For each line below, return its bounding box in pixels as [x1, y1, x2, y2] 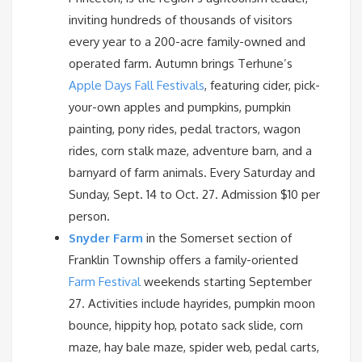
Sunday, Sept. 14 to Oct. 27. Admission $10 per [69, 187, 320, 202]
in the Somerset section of [143, 230, 292, 246]
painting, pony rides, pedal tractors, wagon [69, 121, 301, 137]
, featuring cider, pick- [204, 78, 320, 93]
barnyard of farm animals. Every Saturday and [69, 165, 315, 180]
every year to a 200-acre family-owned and [69, 34, 305, 49]
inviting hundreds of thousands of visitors [69, 12, 293, 27]
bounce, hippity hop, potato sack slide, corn [69, 318, 303, 333]
